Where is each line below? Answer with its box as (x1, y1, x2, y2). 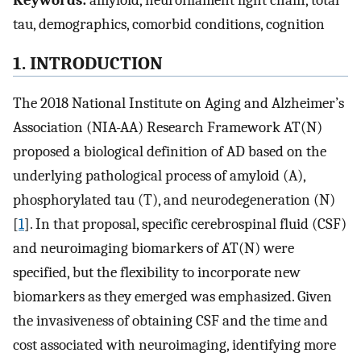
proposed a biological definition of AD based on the (13, 142, 326, 160)
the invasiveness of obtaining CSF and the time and (13, 311, 328, 330)
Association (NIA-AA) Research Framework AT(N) (13, 118, 322, 136)
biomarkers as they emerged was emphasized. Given (13, 287, 332, 305)
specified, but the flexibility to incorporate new (13, 263, 301, 281)
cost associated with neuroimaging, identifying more (13, 335, 336, 354)
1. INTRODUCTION (13, 52, 163, 74)
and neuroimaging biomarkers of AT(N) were (13, 239, 294, 257)
